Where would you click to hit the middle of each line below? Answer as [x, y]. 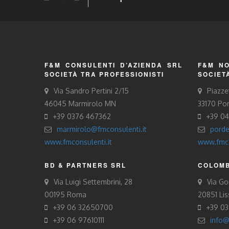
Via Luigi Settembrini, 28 [93, 182]
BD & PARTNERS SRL [85, 165]
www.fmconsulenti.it [78, 142]
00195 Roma [65, 194]
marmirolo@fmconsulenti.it [102, 129]
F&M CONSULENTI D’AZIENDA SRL [113, 65]
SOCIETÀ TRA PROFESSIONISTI [104, 74]
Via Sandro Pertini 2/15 [91, 91]
